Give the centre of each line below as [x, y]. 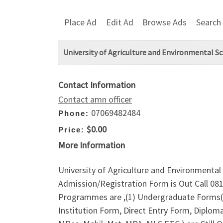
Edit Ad [119, 22]
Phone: [74, 113]
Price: [71, 129]
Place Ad [80, 22]
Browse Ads [165, 22]
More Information [92, 145]
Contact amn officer [95, 100]
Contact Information [97, 85]
